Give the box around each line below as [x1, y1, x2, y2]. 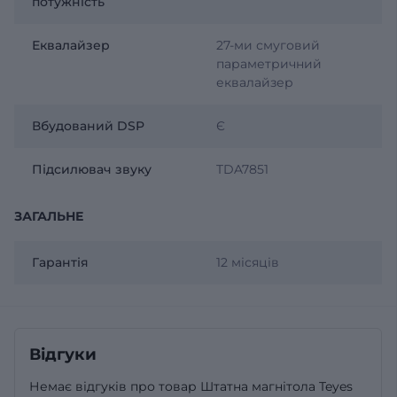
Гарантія [32, 253, 89, 270]
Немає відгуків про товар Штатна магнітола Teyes [29, 378, 353, 394]
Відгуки [29, 344, 97, 364]
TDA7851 [215, 160, 269, 177]
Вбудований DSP [32, 117, 144, 134]
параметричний [215, 55, 322, 72]
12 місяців [215, 253, 279, 270]
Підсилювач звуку [32, 160, 152, 177]
